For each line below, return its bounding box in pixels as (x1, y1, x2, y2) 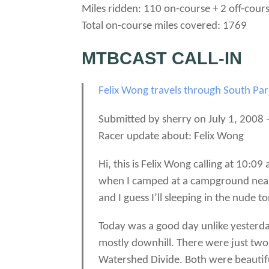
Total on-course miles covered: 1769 (82, 20, 247, 32)
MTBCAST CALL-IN (82, 49, 243, 68)
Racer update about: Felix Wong (98, 130, 244, 142)
